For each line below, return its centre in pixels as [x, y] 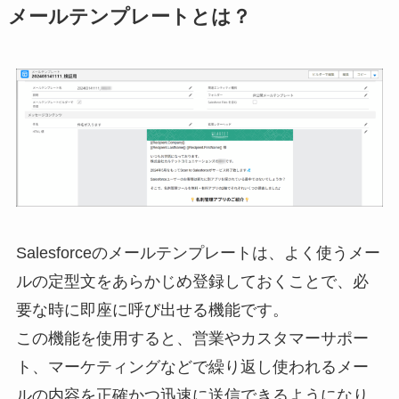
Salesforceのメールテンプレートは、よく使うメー [198, 252]
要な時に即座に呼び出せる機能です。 [152, 309]
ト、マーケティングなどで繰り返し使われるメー [192, 366]
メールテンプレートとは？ [129, 16]
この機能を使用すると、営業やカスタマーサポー [192, 338]
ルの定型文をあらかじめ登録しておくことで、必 [192, 281]
